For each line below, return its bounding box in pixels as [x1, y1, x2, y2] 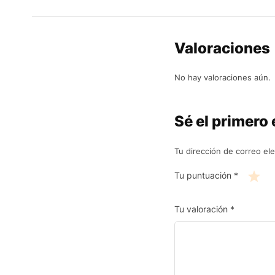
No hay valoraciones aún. [174, 72, 271, 82]
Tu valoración [174, 203, 230, 214]
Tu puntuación [174, 170, 234, 181]
